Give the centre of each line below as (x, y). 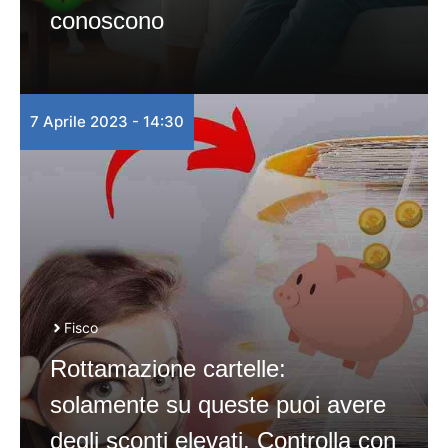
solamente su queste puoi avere (218, 404)
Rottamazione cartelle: (168, 368)
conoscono (107, 20)
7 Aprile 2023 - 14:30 (107, 121)
